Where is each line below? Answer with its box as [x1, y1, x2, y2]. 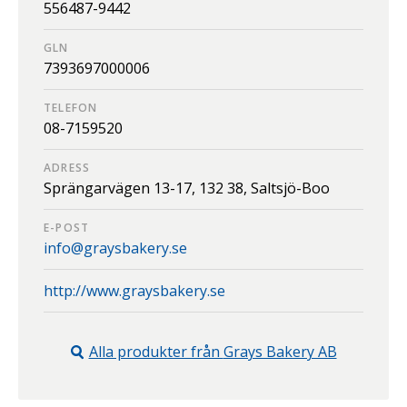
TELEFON [44, 100, 98, 116]
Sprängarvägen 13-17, [44, 178, 199, 199]
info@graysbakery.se [44, 238, 187, 259]
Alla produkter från [88, 342, 223, 362]
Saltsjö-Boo [251, 178, 330, 199]
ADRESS [44, 160, 91, 176]
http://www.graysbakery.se [44, 281, 225, 302]
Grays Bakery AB [223, 342, 337, 362]
